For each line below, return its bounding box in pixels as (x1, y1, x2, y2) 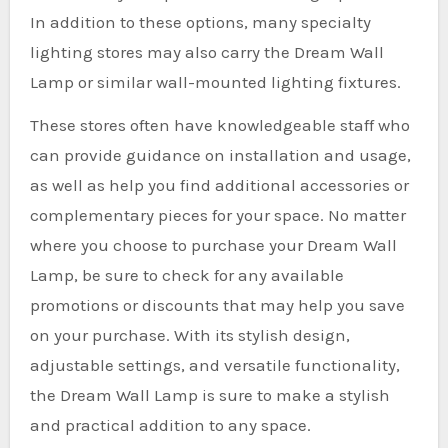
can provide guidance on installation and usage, (29, 145, 411, 165)
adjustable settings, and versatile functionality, (29, 355, 400, 375)
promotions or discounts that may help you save (29, 295, 405, 315)
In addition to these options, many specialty (29, 12, 371, 32)
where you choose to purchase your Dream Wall (29, 235, 397, 255)
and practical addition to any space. (29, 415, 311, 435)
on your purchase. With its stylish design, (29, 325, 350, 345)
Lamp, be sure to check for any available (29, 265, 344, 285)
